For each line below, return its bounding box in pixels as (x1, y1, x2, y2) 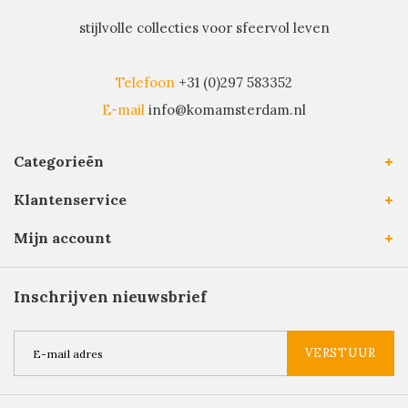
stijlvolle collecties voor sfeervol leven (78, 19, 330, 37)
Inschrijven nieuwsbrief (14, 287, 207, 308)
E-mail (102, 101, 145, 119)
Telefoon (116, 74, 175, 92)
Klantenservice (14, 190, 127, 209)
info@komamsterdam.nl (148, 101, 306, 119)
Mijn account (14, 229, 111, 248)
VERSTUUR (304, 345, 376, 362)
